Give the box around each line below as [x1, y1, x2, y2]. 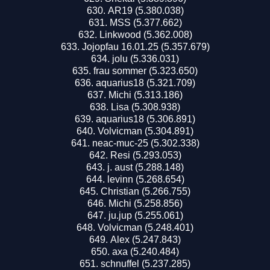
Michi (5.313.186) [108, 89, 183, 100]
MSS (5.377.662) [109, 17, 182, 28]
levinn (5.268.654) [107, 174, 184, 184]
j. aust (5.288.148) [107, 162, 184, 172]
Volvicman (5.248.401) [98, 222, 193, 233]
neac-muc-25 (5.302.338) [92, 137, 199, 148]
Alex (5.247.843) [110, 234, 181, 245]
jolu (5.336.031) [112, 53, 179, 64]
